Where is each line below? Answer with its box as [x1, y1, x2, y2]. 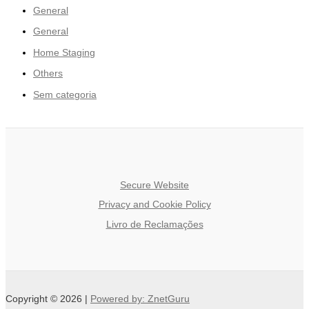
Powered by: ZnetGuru [90, 294, 190, 305]
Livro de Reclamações [106, 219, 203, 230]
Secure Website [120, 179, 189, 190]
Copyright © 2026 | [6, 294, 90, 305]
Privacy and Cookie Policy [98, 199, 211, 210]
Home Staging [33, 47, 95, 58]
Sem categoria [33, 89, 97, 100]
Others [33, 68, 63, 79]
